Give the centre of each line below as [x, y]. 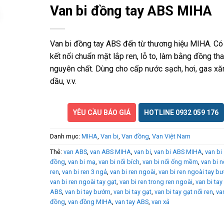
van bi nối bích [119, 161]
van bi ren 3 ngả [84, 171]
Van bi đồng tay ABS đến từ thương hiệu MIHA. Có [136, 43]
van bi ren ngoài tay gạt [83, 181]
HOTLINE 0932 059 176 [181, 112]
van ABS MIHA [110, 151]
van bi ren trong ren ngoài [156, 181]
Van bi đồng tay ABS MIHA [131, 11]
